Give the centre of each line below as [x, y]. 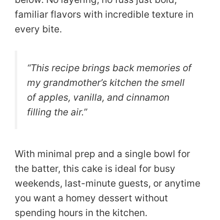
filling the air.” [57, 112]
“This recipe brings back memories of [109, 68]
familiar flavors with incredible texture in [104, 14]
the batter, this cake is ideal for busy [95, 168]
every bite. [38, 29]
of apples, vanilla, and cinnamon [98, 97]
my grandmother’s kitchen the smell [106, 83]
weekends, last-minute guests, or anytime [108, 183]
